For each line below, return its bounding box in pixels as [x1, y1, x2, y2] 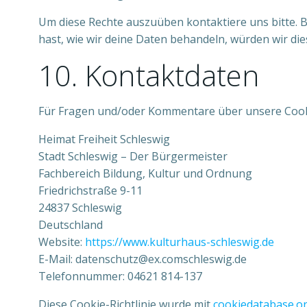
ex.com [148, 251, 183, 267]
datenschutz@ [75, 251, 148, 267]
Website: [38, 234, 85, 249]
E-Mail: [38, 251, 75, 267]
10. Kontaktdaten [38, 56, 260, 95]
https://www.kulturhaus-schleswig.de [85, 234, 274, 249]
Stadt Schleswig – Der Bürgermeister [38, 149, 228, 164]
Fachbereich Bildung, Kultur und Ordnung [38, 166, 252, 181]
